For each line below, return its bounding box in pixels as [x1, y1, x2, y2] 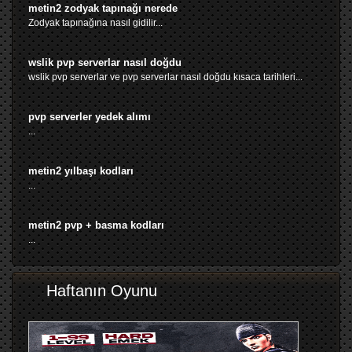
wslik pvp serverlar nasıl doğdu [28, 56, 181, 68]
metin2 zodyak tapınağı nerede [28, 2, 178, 14]
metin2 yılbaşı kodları [28, 164, 134, 177]
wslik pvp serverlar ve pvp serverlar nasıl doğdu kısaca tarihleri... [28, 71, 302, 82]
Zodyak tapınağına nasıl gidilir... [28, 16, 163, 28]
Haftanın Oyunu [46, 281, 157, 299]
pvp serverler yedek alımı [28, 110, 151, 123]
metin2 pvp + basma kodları [28, 218, 164, 231]
